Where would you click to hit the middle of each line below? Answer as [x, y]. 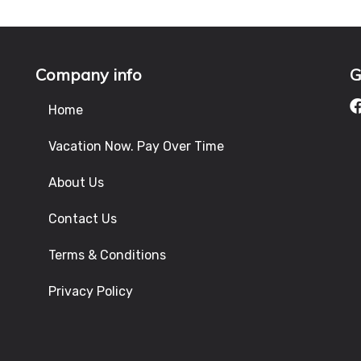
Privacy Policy [91, 291]
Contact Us [83, 219]
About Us [76, 183]
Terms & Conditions [107, 255]
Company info [89, 75]
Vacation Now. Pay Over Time [136, 146]
